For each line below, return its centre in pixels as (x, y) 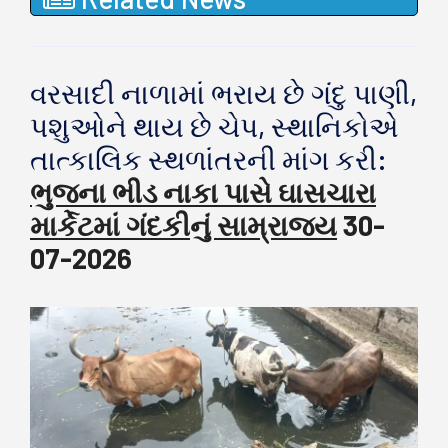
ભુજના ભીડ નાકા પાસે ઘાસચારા (203, 192)
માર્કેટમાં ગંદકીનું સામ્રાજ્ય (183, 225)
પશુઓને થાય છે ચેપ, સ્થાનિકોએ (214, 126)
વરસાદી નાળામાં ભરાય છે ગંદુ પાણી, (223, 93)
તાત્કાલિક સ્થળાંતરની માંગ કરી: (208, 159)
